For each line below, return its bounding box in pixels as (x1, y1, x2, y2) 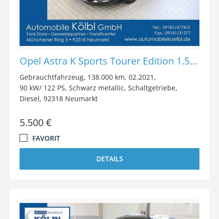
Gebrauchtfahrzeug (20, 72, 84, 82)
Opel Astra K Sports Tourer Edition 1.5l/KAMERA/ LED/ (190, 54, 197, 67)
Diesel (20, 93, 40, 103)
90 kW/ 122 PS (20, 83, 65, 92)
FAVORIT (32, 133, 60, 143)
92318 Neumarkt (44, 93, 98, 103)
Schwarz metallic (69, 83, 124, 92)
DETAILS (96, 153, 123, 163)
